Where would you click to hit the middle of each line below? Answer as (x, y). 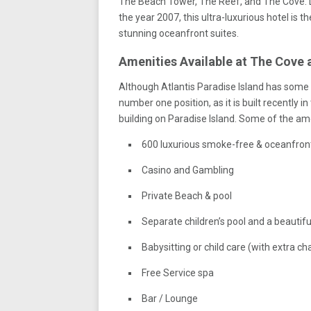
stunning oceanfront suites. (179, 33)
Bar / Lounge (170, 299)
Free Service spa (178, 273)
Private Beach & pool (187, 196)
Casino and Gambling (188, 170)
